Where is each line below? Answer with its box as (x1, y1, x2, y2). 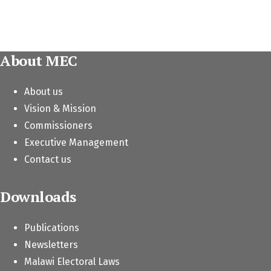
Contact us (24, 154, 71, 166)
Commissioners (24, 120, 93, 132)
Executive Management (24, 137, 128, 149)
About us (24, 86, 63, 98)
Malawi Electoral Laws (24, 255, 120, 267)
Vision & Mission (24, 103, 96, 115)
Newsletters (24, 238, 78, 250)
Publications (24, 221, 79, 233)
